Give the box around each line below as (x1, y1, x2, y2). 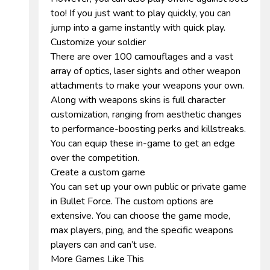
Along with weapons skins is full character (51, 93, 225, 107)
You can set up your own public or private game (51, 180, 246, 193)
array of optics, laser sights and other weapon (51, 64, 240, 78)
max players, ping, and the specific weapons (51, 224, 233, 237)
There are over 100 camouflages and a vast (51, 50, 233, 63)
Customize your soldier (51, 36, 146, 49)
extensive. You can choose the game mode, (51, 209, 230, 222)
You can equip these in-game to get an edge (51, 137, 235, 150)
